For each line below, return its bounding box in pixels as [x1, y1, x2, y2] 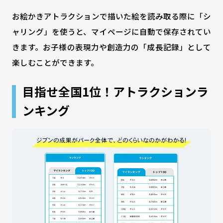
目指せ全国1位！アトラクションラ [22, 82, 209, 100]
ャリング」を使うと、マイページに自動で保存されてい [11, 25, 212, 37]
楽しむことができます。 [11, 56, 99, 68]
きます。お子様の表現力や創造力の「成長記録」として [11, 41, 212, 52]
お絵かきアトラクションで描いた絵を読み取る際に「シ [11, 10, 212, 21]
